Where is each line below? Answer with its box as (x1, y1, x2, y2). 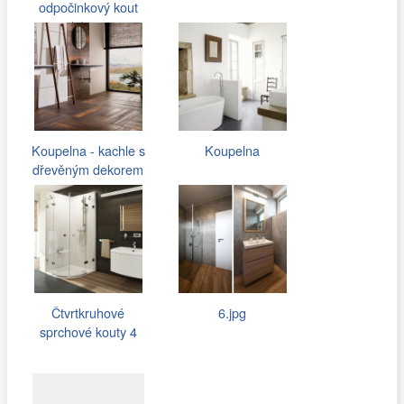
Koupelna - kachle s (31, 140, 145, 160)
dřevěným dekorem (32, 159, 144, 179)
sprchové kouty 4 (39, 321, 137, 341)
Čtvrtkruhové (51, 302, 125, 322)
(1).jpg (69, 15, 107, 35)
